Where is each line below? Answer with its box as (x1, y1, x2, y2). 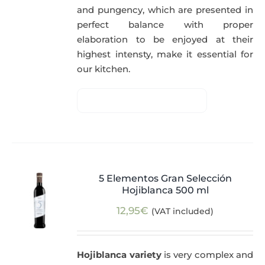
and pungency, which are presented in (77, 4, 253, 16)
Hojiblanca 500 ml (121, 185, 209, 196)
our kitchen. (77, 63, 131, 75)
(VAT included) (151, 206, 214, 217)
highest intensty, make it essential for (77, 49, 253, 60)
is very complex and (161, 249, 253, 261)
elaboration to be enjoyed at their (77, 34, 253, 46)
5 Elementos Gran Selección (98, 173, 232, 185)
